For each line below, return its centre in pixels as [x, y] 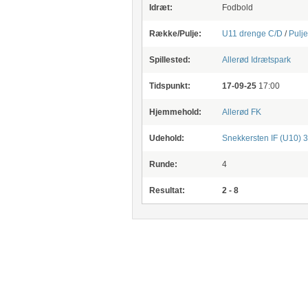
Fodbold [237, 8]
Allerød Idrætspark [256, 60]
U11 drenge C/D [252, 34]
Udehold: [166, 138]
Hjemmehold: [175, 112]
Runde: [163, 164]
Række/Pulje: [175, 34]
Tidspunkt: [169, 86]
